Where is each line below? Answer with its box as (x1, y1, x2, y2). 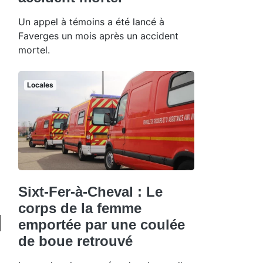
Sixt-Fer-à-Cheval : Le (18, 183, 163, 200)
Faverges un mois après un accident (18, 29, 178, 42)
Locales (26, 80, 53, 89)
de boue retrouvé (18, 232, 133, 249)
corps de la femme (18, 200, 141, 216)
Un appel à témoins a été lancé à (18, 15, 164, 28)
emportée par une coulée (18, 216, 185, 232)
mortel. (18, 43, 50, 56)
